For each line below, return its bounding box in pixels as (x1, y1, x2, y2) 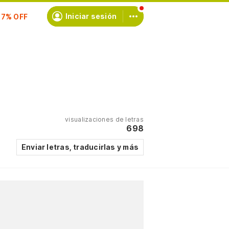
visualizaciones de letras (65, 116, 144, 123)
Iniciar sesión (65, 12, 117, 20)
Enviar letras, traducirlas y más (21, 143, 139, 151)
